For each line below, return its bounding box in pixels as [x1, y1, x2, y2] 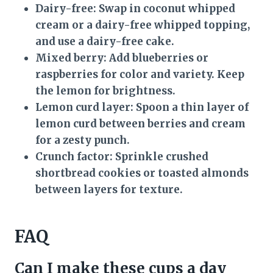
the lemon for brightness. [35, 84, 175, 98]
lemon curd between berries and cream [35, 117, 246, 131]
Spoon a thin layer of [133, 101, 249, 115]
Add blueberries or [107, 51, 208, 65]
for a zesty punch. [35, 133, 130, 147]
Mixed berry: [35, 51, 107, 65]
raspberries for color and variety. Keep [35, 68, 244, 82]
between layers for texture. [35, 183, 183, 197]
